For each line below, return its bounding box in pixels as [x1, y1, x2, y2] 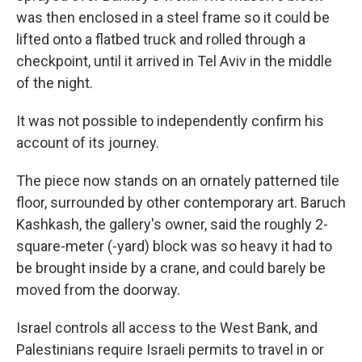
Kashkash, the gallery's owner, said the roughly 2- [16, 216, 328, 234]
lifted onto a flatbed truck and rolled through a [16, 31, 305, 48]
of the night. [16, 74, 93, 92]
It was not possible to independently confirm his [16, 112, 324, 130]
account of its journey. [16, 134, 159, 152]
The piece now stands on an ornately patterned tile [16, 172, 339, 190]
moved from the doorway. [16, 281, 180, 299]
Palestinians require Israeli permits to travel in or [16, 341, 324, 359]
